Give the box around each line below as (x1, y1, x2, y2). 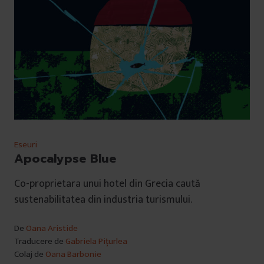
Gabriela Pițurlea (65, 234, 127, 249)
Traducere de (14, 234, 65, 249)
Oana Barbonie (45, 247, 101, 262)
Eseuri (14, 137, 37, 153)
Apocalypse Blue (14, 150, 116, 168)
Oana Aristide (26, 221, 78, 236)
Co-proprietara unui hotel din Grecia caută (14, 175, 200, 193)
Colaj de (14, 247, 45, 262)
